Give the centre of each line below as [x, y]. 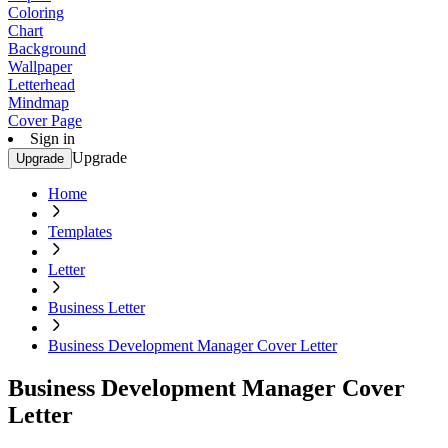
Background [47, 48]
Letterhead [41, 84]
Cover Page [45, 120]
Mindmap [38, 102]
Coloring [36, 12]
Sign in [52, 138]
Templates [80, 231]
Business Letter [96, 307]
